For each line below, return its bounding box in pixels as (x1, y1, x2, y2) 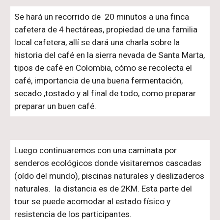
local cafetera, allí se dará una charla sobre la (14, 37, 180, 47)
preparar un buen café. (14, 101, 97, 111)
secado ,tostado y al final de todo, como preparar (14, 88, 196, 98)
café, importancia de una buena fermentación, (14, 75, 183, 85)
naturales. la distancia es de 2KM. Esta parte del (14, 184, 192, 193)
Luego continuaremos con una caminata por (14, 145, 177, 155)
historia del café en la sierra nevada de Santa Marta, (14, 50, 205, 60)
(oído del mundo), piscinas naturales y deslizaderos (14, 171, 205, 181)
